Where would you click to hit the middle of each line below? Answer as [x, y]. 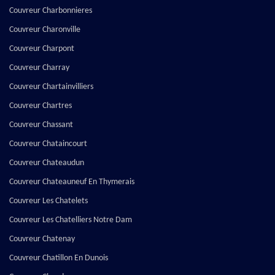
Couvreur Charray [39, 68]
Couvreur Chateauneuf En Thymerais [72, 182]
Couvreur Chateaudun [47, 163]
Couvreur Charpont [42, 49]
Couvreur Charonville [45, 30]
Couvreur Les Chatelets [48, 201]
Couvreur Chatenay [42, 239]
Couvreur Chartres [41, 106]
